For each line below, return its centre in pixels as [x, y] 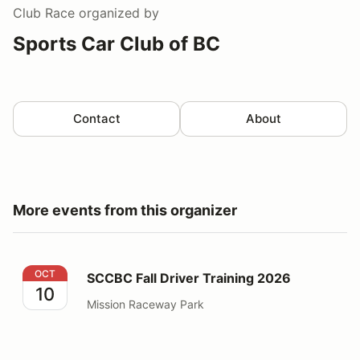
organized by [117, 12]
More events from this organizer [125, 210]
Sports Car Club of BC [117, 43]
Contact [96, 118]
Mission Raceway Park [145, 304]
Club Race [44, 12]
